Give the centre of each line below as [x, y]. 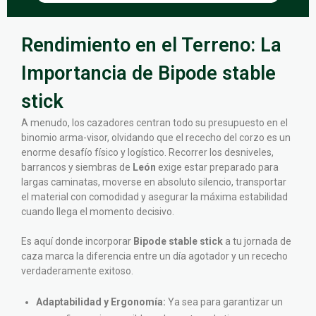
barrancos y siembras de [77, 167]
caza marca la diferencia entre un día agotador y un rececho [154, 256]
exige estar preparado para [217, 167]
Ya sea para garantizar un [224, 302]
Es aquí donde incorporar [77, 241]
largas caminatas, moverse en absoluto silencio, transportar [154, 182]
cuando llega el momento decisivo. [98, 211]
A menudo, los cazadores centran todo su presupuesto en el [154, 122]
